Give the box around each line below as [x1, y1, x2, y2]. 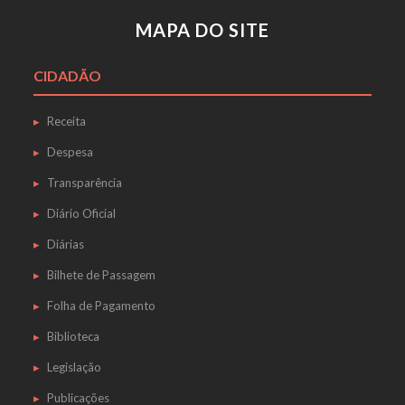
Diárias [46, 237, 84, 251]
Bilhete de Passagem [46, 268, 155, 282]
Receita [46, 114, 86, 128]
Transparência [46, 175, 122, 190]
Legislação [46, 360, 101, 374]
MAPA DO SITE [135, 19, 269, 41]
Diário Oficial [46, 206, 116, 221]
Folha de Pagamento [46, 298, 155, 313]
